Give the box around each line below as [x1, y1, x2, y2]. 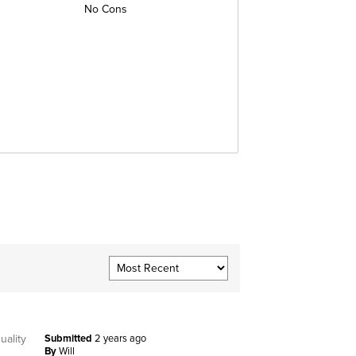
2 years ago [94, 331, 146, 345]
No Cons [84, 2, 128, 16]
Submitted [44, 331, 95, 345]
